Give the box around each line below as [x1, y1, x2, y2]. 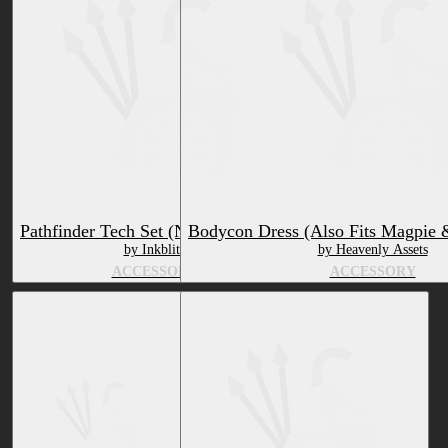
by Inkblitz [123, 242, 186, 258]
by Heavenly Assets [317, 242, 428, 258]
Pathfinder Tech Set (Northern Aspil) [20, 221, 289, 242]
